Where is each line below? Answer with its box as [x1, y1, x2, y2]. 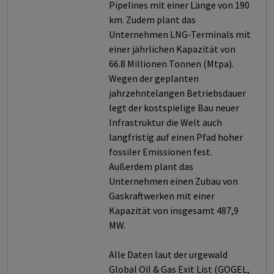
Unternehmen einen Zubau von [109, 175, 238, 187]
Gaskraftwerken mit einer [109, 190, 215, 202]
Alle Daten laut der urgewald [109, 248, 228, 261]
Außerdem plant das [109, 160, 193, 172]
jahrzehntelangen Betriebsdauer [109, 87, 246, 99]
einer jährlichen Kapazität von [109, 43, 235, 55]
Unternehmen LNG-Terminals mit [109, 28, 251, 40]
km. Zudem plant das [109, 13, 196, 26]
